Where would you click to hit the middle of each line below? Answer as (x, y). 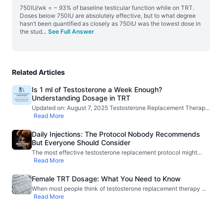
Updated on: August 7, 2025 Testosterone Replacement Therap (118, 108)
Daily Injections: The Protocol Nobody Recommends (116, 134)
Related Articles (38, 72)
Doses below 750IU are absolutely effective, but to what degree (108, 16)
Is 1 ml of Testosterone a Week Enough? (97, 89)
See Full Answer (71, 31)
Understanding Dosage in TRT (81, 98)
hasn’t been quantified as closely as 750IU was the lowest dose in (110, 24)
